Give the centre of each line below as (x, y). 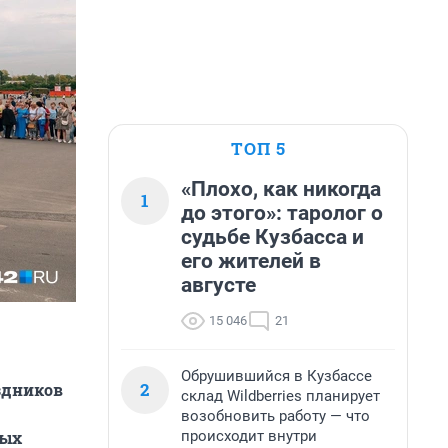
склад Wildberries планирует (280, 396)
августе (218, 285)
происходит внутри (249, 436)
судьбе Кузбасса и (272, 237)
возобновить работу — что (275, 416)
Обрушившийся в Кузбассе (276, 376)
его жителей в (251, 261)
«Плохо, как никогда (281, 189)
